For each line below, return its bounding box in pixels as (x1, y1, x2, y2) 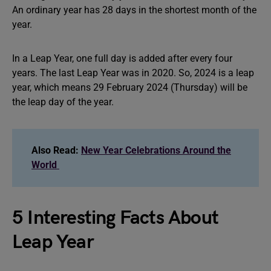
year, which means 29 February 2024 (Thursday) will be (12, 81, 247, 93)
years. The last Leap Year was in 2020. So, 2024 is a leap (12, 67, 254, 79)
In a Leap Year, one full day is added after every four (12, 52, 232, 64)
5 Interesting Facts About (12, 206, 219, 230)
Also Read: (31, 144, 81, 156)
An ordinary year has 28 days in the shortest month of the (12, 4, 256, 16)
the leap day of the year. (12, 96, 114, 108)
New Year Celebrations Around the (81, 144, 231, 156)
